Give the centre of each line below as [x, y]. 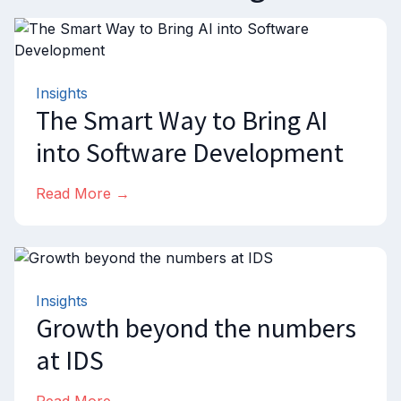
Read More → [83, 193]
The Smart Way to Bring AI [182, 120]
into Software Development [190, 152]
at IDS [73, 360]
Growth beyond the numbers [196, 328]
